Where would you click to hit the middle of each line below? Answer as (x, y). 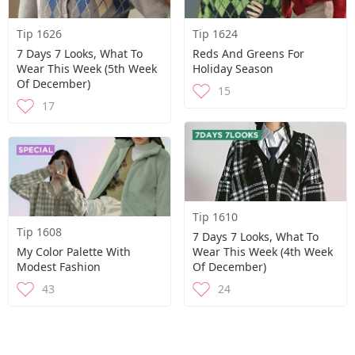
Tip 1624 (215, 34)
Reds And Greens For (248, 53)
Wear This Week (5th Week (87, 69)
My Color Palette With (74, 252)
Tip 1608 (39, 232)
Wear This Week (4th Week (263, 252)
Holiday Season (233, 69)
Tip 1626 (39, 34)
